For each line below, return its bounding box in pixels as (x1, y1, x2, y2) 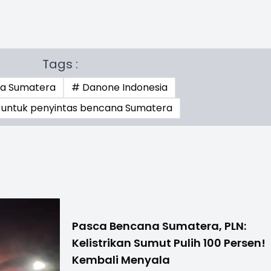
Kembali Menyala (72, 252, 171, 267)
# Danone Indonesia (71, 80, 168, 94)
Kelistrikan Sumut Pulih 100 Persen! (72, 235, 266, 250)
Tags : (42, 55, 78, 73)
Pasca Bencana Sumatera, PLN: (72, 218, 247, 233)
